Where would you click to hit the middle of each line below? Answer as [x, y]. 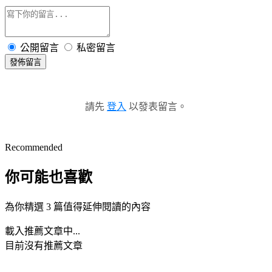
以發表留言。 [157, 106]
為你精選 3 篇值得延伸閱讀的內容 [78, 206]
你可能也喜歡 [49, 177]
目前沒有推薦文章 [44, 245]
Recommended [34, 147]
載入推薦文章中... [42, 231]
